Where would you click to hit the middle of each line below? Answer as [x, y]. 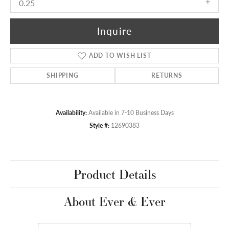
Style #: [99, 125]
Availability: [71, 112]
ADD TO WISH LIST [120, 55]
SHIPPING [63, 75]
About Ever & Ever [114, 201]
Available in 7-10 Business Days [131, 112]
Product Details [114, 174]
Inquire [114, 31]
